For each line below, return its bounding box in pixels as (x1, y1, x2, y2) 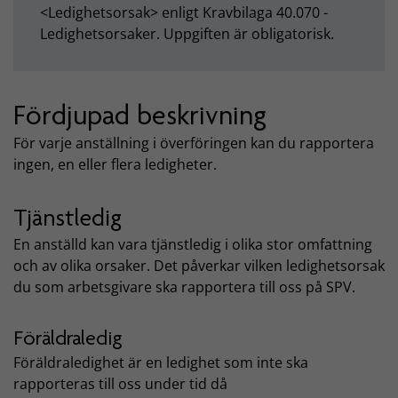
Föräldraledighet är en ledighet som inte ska (13, 352, 308, 372)
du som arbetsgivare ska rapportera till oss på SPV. (13, 277, 359, 297)
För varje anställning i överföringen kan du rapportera (13, 133, 374, 154)
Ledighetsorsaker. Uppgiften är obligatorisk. (40, 23, 334, 44)
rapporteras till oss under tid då (13, 373, 227, 394)
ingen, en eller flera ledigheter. (13, 155, 220, 175)
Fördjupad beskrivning (13, 98, 267, 131)
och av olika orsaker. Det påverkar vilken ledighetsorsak (13, 256, 385, 275)
